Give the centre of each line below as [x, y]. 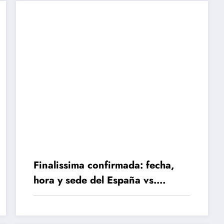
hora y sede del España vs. [95, 180]
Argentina [57, 195]
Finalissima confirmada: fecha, [104, 165]
